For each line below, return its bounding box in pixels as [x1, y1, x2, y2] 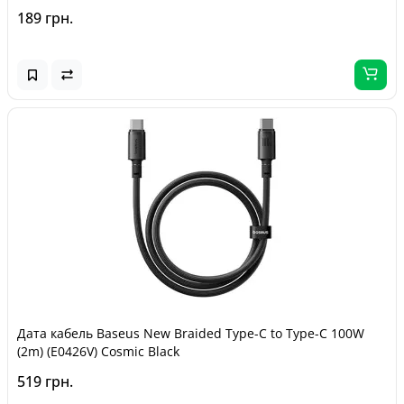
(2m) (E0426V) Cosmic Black [17, 343, 179, 360]
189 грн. [17, 8, 73, 28]
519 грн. [17, 372, 73, 391]
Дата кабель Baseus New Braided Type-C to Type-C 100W [17, 325, 364, 342]
